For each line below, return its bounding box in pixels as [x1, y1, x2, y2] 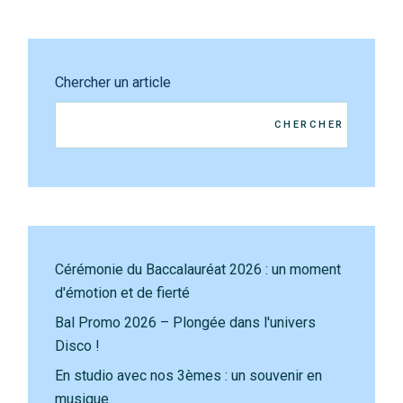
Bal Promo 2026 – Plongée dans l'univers [55, 313, 317, 331]
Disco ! [55, 336, 101, 354]
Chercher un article [55, 73, 172, 91]
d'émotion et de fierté [55, 283, 191, 301]
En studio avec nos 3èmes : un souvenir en [55, 366, 323, 384]
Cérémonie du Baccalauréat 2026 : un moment [55, 260, 342, 278]
